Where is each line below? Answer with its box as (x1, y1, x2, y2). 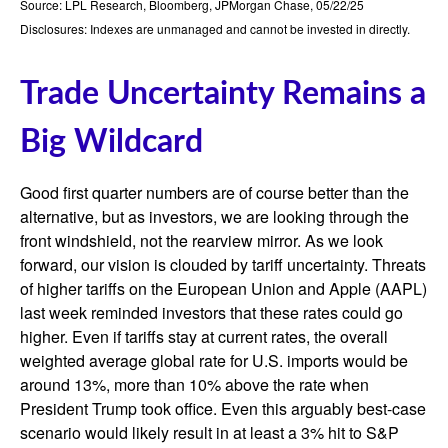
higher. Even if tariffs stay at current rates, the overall (20, 325, 388, 349)
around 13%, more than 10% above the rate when (20, 373, 369, 397)
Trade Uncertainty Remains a (20, 78, 426, 111)
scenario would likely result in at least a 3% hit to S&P (20, 421, 399, 445)
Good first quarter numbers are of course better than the (20, 181, 409, 205)
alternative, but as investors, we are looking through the (20, 205, 409, 229)
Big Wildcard (20, 126, 203, 159)
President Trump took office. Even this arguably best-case (20, 397, 426, 421)
